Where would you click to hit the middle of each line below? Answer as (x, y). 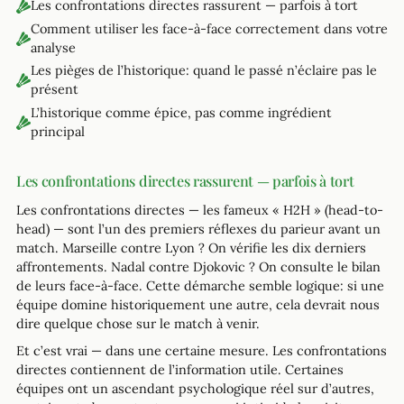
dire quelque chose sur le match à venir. (138, 324)
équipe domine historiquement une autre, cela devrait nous (198, 305)
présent (54, 90)
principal (57, 131)
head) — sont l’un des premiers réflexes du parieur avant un (198, 230)
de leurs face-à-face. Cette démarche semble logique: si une (200, 286)
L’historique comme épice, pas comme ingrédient (181, 112)
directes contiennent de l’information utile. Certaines (180, 370)
